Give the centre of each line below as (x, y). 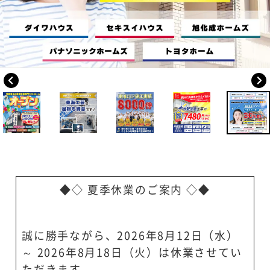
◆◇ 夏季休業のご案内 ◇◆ (135, 190)
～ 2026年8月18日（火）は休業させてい (132, 253)
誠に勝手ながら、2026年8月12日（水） (130, 236)
